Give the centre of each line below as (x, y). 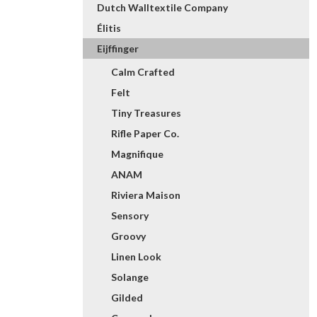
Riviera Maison (146, 195)
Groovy (128, 236)
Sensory (130, 215)
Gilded (127, 298)
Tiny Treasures (146, 113)
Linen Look (136, 257)
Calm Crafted (143, 72)
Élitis (109, 28)
